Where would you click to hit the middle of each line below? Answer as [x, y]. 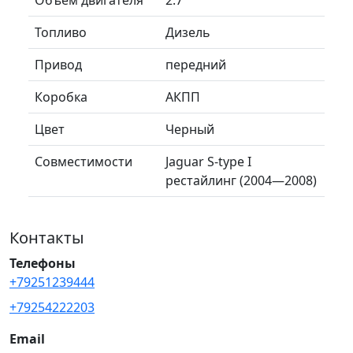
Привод [58, 64]
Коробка [61, 97]
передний [196, 64]
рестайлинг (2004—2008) [241, 180]
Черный [190, 129]
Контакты [47, 237]
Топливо [61, 32]
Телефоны [43, 263]
